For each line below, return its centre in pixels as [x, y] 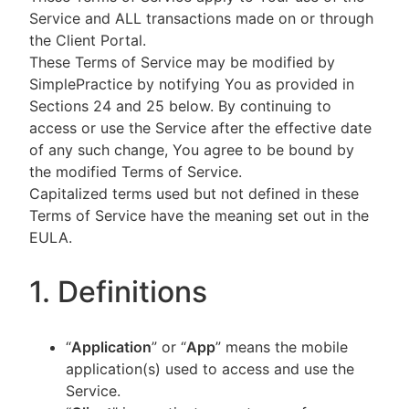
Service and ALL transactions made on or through [201, 18]
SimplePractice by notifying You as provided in [192, 84]
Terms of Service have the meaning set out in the [199, 215]
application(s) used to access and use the [210, 369]
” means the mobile [282, 347]
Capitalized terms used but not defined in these [194, 194]
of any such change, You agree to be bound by [192, 150]
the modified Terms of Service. [136, 172]
